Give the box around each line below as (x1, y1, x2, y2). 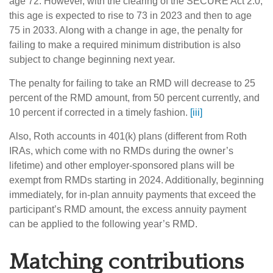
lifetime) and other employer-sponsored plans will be (9, 160, 235, 171)
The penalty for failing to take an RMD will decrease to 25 (9, 78, 255, 89)
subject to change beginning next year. (9, 54, 175, 65)
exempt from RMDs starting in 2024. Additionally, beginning (9, 175, 264, 186)
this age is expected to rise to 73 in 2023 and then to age (9, 10, 252, 21)
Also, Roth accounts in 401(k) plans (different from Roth (9, 131, 247, 142)
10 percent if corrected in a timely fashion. (9, 107, 190, 118)
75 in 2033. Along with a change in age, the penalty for (9, 25, 243, 36)
